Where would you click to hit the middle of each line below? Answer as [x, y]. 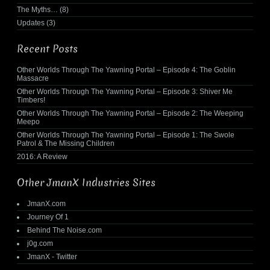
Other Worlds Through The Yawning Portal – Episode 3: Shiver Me [125, 91]
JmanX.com [46, 203]
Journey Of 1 [48, 217]
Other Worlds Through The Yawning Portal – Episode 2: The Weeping [130, 113]
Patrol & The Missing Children [66, 143]
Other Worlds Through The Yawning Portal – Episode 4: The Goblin [126, 70]
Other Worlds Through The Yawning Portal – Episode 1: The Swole [126, 135]
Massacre [33, 78]
